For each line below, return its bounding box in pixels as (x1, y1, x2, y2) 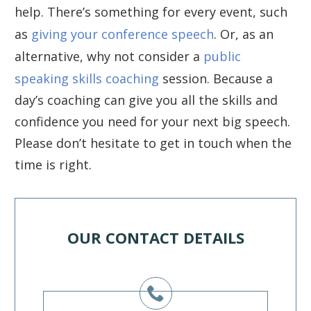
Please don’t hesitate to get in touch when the (15, 135, 292, 152)
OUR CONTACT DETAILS (67, 227, 244, 249)
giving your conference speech (31, 26, 214, 43)
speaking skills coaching (15, 70, 159, 87)
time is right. (15, 156, 92, 174)
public (203, 48, 241, 65)
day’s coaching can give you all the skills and (15, 92, 278, 109)
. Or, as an (214, 26, 274, 43)
